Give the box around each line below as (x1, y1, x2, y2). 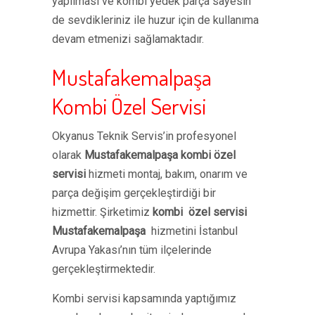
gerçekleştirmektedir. (52, 262, 155, 276)
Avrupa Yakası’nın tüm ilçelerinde (52, 243, 212, 257)
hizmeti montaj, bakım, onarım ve (89, 167, 247, 181)
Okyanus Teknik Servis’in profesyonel (52, 129, 236, 143)
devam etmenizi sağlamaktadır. (52, 32, 204, 46)
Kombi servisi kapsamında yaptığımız (52, 292, 236, 305)
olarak (52, 148, 84, 162)
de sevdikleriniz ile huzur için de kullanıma (52, 13, 259, 27)
